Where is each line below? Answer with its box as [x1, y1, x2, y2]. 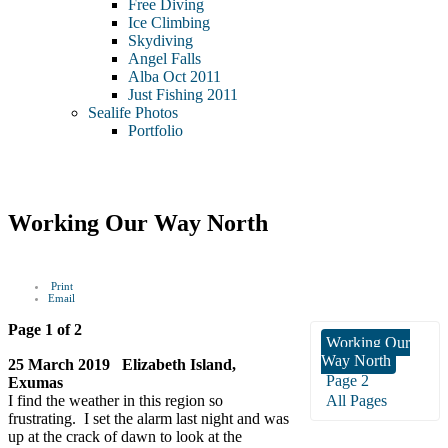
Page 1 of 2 [8, 321, 82, 339]
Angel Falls [128, 50, 201, 68]
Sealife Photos [88, 104, 178, 122]
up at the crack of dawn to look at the [8, 428, 242, 446]
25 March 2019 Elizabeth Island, [8, 356, 236, 374]
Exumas [8, 374, 63, 392]
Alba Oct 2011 [128, 68, 221, 86]
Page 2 [326, 372, 369, 390]
